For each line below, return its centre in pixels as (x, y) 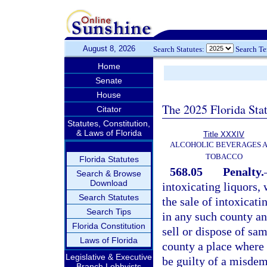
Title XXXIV (224, 134)
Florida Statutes (109, 159)
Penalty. (243, 172)
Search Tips (109, 212)
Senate (109, 80)
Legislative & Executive (109, 257)
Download (109, 183)
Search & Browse (109, 173)
